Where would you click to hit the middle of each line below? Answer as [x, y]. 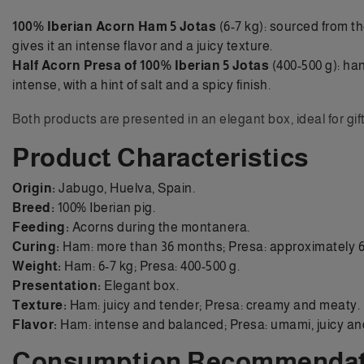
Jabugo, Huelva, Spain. [125, 188]
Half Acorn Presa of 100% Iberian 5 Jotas [141, 65]
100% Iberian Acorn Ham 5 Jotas [114, 26]
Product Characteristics [160, 157]
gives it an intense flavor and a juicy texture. [143, 45]
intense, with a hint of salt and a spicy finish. [141, 84]
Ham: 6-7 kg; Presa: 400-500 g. [150, 266]
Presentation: [57, 285]
